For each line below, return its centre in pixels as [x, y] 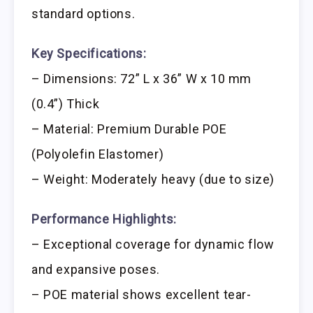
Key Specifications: [89, 53]
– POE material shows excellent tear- [141, 294]
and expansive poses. [96, 269]
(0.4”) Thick [66, 103]
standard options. [83, 14]
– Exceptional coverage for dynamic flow [153, 244]
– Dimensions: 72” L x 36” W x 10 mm [142, 78]
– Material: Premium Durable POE [129, 129]
